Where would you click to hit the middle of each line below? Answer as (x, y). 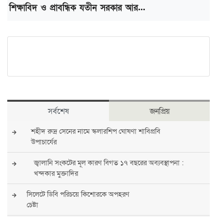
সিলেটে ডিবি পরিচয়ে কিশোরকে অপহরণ (78, 194)
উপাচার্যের (44, 142)
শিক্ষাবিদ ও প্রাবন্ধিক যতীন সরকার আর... (77, 8)
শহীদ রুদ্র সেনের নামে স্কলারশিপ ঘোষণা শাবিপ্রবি (95, 132)
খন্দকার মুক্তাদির (56, 174)
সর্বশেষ (58, 112)
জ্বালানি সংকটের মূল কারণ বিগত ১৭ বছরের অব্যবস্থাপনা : (108, 163)
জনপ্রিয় (159, 112)
